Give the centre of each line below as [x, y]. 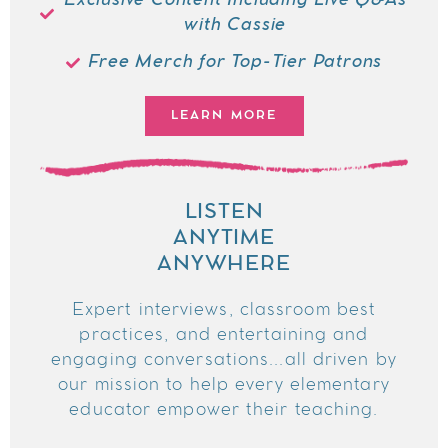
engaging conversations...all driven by [224, 360]
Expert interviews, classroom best [224, 310]
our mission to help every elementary [224, 385]
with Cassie [235, 25]
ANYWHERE [224, 265]
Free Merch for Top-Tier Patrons [235, 62]
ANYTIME [224, 239]
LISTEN [224, 213]
